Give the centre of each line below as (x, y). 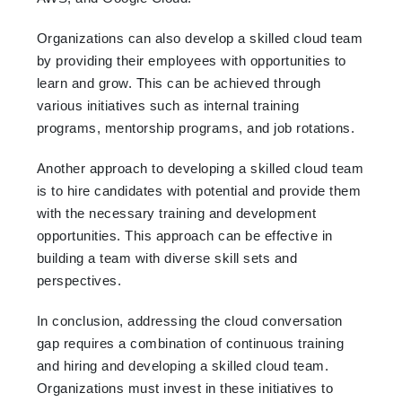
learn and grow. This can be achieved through (179, 83)
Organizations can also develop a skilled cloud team (200, 38)
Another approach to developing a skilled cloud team (200, 168)
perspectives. (79, 280)
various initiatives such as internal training (168, 105)
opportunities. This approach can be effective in (184, 235)
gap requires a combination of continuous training (190, 343)
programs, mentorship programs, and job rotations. (196, 127)
